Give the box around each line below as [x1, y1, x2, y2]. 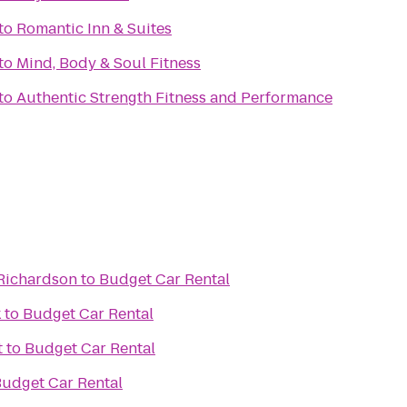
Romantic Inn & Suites [16, 18, 172, 39]
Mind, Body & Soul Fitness [16, 53, 201, 74]
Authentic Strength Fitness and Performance [16, 87, 333, 108]
